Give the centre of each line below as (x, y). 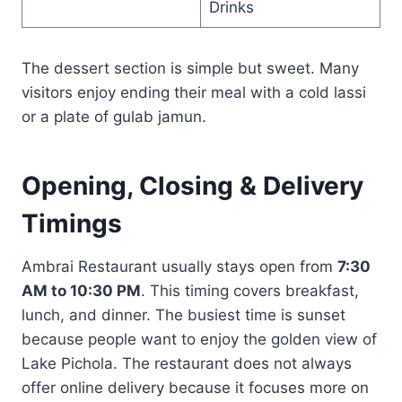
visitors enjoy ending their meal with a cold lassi (194, 92)
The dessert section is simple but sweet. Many (190, 68)
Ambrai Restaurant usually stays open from (179, 266)
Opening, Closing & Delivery (192, 185)
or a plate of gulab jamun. (114, 116)
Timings (72, 223)
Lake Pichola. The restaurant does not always (187, 363)
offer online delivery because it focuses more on (195, 387)
